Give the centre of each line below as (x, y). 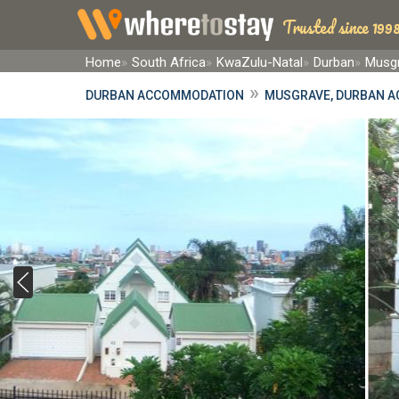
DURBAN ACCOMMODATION (165, 95)
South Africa (169, 62)
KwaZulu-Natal (260, 62)
